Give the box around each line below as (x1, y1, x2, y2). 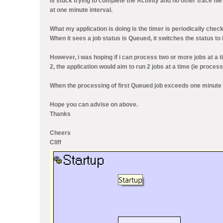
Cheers (50, 129, 71, 136)
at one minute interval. (50, 6, 112, 13)
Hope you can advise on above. (50, 101, 138, 108)
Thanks (50, 111, 71, 117)
